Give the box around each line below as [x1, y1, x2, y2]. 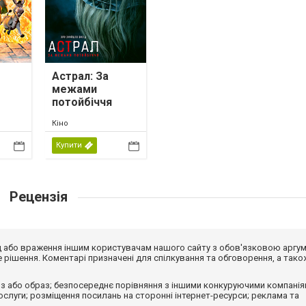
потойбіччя [52, 95, 112, 109]
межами [52, 82, 97, 96]
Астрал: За [52, 69, 109, 83]
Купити [56, 140, 82, 150]
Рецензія [5, 188, 71, 205]
